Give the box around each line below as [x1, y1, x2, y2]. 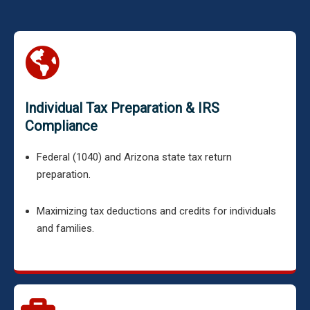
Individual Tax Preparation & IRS [25, 100, 219, 116]
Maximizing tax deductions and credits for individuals [37, 205, 276, 217]
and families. [37, 222, 94, 235]
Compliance [25, 118, 98, 134]
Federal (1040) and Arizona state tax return [37, 151, 232, 163]
